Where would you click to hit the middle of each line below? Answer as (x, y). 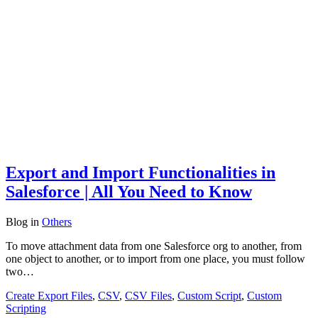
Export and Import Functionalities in (141, 172)
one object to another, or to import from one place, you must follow (155, 258)
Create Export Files (49, 295)
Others (57, 221)
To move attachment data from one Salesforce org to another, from (154, 246)
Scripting (26, 308)
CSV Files (148, 295)
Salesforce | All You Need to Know (129, 191)
